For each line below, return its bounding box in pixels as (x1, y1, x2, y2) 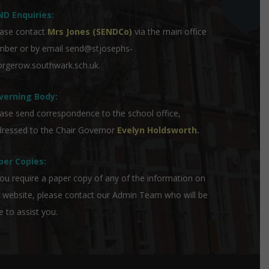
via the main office (131, 26, 207, 37)
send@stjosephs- (65, 43, 133, 54)
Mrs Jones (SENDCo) (47, 26, 132, 37)
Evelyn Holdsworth (116, 124, 197, 136)
